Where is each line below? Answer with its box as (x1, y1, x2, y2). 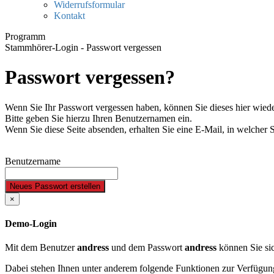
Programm (5, 31, 45, 42)
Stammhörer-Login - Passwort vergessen (5, 42, 161, 53)
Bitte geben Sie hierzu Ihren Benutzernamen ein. (5, 113, 192, 124)
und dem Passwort (109, 242, 185, 253)
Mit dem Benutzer (5, 242, 77, 253)
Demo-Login (5, 218, 57, 229)
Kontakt (54, 10, 85, 21)
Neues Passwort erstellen (10, 181, 100, 191)
